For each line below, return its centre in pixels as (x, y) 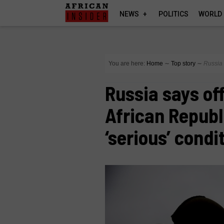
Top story (183, 63)
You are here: (127, 63)
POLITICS (174, 14)
